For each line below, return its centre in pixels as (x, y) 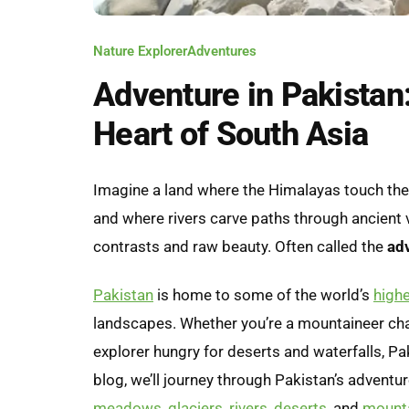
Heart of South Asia (231, 134)
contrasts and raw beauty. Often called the (240, 246)
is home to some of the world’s (263, 294)
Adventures (222, 51)
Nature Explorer (140, 51)
